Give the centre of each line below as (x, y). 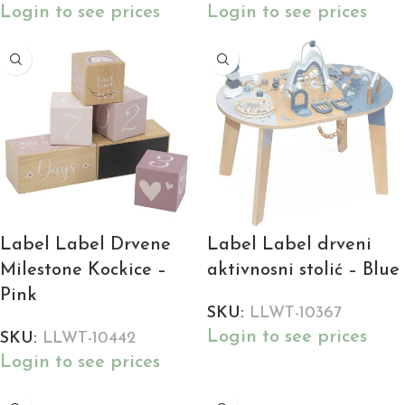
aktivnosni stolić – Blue (303, 271)
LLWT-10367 (296, 314)
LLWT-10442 (89, 339)
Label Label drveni (289, 245)
